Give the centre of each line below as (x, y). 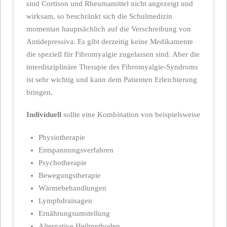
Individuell (44, 115)
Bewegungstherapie (70, 175)
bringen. (39, 92)
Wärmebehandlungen (73, 188)
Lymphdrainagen (66, 200)
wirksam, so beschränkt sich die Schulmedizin (99, 16)
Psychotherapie (63, 162)
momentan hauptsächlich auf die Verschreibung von (108, 29)
